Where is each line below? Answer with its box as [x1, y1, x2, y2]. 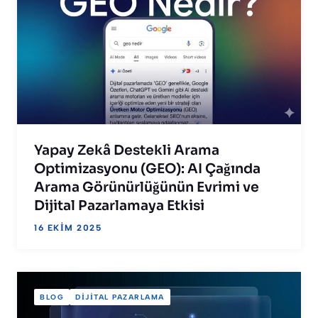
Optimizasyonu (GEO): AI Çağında [34, 160, 261, 178]
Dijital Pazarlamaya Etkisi [34, 197, 204, 215]
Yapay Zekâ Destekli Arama [34, 142, 219, 160]
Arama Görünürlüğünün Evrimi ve [34, 179, 259, 197]
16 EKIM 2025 [34, 223, 102, 234]
